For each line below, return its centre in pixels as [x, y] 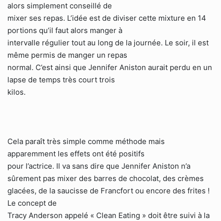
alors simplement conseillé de [60, 6]
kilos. [17, 92]
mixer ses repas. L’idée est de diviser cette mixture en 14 [107, 18]
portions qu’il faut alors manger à [65, 30]
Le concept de [32, 203]
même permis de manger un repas [67, 55]
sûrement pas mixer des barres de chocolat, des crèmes [106, 178]
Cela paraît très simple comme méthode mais [86, 141]
